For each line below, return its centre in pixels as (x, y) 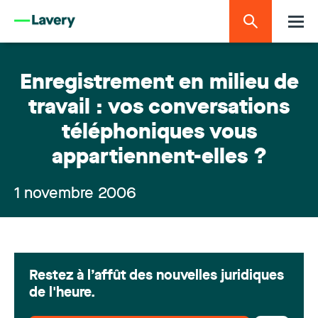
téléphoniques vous (159, 133)
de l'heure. (62, 293)
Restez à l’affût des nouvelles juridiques (157, 276)
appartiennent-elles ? (159, 158)
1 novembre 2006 (75, 194)
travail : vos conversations (159, 108)
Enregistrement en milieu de (159, 83)
